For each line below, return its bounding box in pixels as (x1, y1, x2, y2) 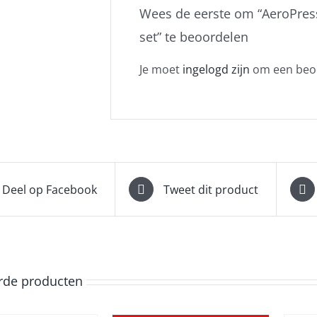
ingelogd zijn (182, 62, 250, 77)
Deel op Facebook (1, 181, 97, 197)
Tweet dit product (163, 181, 258, 197)
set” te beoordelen (139, 28, 248, 45)
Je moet (139, 62, 183, 77)
